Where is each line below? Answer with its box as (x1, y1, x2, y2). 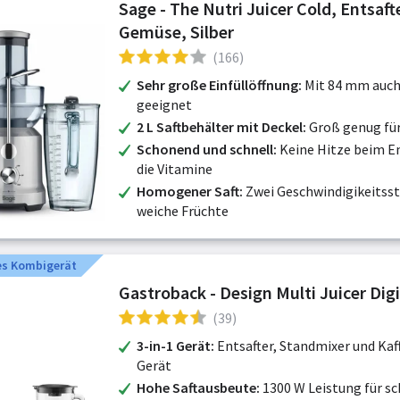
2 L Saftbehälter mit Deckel (137, 118, 303, 136)
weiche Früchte (137, 202, 229, 220)
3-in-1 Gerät (137, 337, 211, 354)
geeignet (137, 96, 192, 113)
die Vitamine (137, 160, 212, 178)
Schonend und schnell (137, 140, 273, 158)
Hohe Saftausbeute (137, 379, 256, 396)
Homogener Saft (137, 182, 239, 200)
